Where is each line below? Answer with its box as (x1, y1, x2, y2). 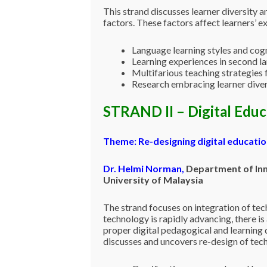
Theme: (103, 135, 138, 147)
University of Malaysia (103, 173, 205, 185)
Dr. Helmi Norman (103, 162, 182, 174)
